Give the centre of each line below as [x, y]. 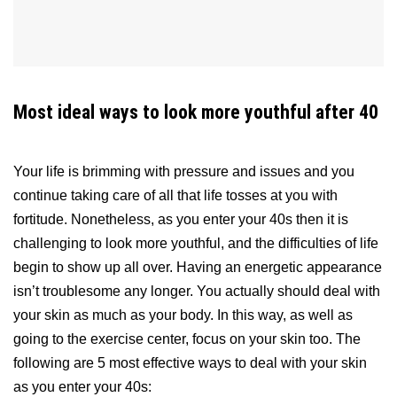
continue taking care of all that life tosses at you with [175, 195]
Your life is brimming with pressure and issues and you [184, 171]
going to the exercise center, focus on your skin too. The [187, 339]
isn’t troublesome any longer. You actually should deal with [197, 291]
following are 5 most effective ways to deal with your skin [190, 362]
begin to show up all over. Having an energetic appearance [198, 267]
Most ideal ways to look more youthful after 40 [196, 112]
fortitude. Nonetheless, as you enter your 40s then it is [181, 219]
